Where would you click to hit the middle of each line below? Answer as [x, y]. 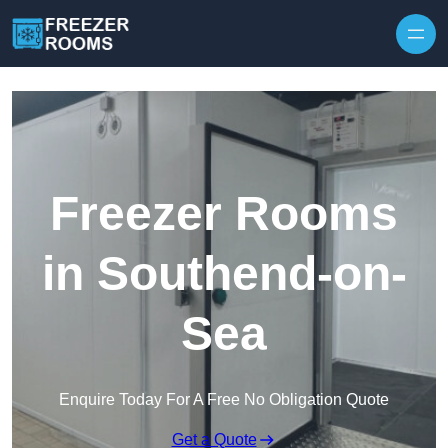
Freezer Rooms [224, 214]
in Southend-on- [224, 274]
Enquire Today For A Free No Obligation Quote [224, 400]
